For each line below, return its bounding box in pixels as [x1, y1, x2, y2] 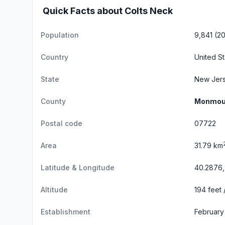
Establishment [41, 207, 90, 216]
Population [41, 31, 79, 39]
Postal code [41, 119, 82, 128]
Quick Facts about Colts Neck [43, 6, 173, 16]
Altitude [41, 185, 68, 194]
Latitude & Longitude [41, 163, 115, 172]
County [41, 97, 66, 105]
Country [41, 53, 68, 61]
